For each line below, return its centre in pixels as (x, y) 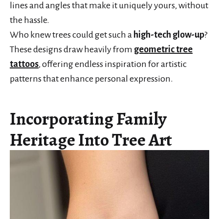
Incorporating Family (88, 119)
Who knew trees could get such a (72, 35)
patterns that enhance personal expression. (91, 79)
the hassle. (30, 20)
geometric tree (163, 49)
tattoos (24, 64)
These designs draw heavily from (72, 49)
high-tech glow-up (169, 35)
